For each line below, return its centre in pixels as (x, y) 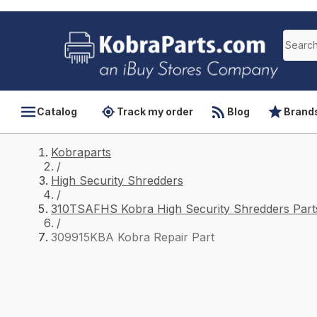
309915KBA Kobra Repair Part (133, 237)
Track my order (155, 111)
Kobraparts (81, 152)
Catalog (57, 111)
